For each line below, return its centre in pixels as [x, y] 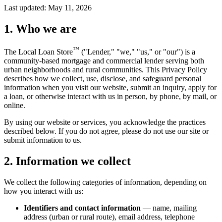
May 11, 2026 [70, 7]
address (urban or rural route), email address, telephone [109, 217]
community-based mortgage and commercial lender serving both [104, 60]
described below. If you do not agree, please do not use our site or [106, 131]
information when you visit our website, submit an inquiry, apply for [110, 87]
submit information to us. [43, 140]
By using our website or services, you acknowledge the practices [105, 122]
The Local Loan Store [38, 52]
